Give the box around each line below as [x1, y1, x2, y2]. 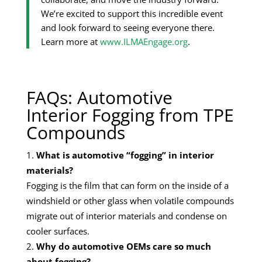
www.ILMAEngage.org [100, 35, 188, 47]
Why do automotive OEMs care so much [36, 240, 211, 252]
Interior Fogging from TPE [26, 102, 234, 127]
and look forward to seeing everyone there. [41, 21, 215, 33]
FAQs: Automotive [26, 85, 173, 109]
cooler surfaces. [26, 225, 89, 237]
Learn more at [41, 35, 100, 47]
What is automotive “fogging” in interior [36, 149, 214, 161]
